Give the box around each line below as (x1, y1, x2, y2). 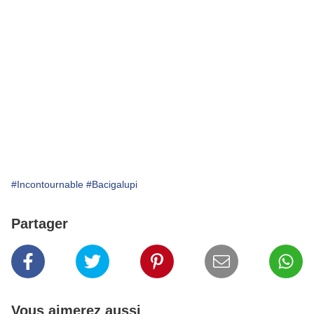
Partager (11, 216, 68, 232)
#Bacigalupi (86, 179, 137, 191)
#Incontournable (11, 179, 83, 191)
